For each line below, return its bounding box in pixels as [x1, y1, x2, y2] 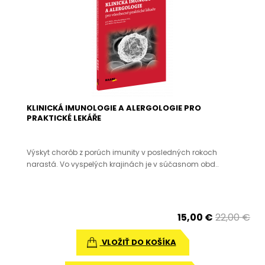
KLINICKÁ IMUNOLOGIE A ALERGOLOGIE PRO [27, 102, 201, 114]
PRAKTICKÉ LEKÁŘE [27, 112, 101, 124]
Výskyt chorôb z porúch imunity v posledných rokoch [27, 147, 217, 157]
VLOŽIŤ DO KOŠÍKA [99, 237, 176, 248]
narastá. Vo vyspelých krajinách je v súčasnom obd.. [27, 159, 219, 169]
